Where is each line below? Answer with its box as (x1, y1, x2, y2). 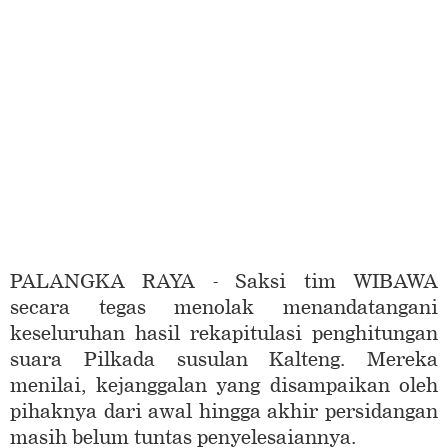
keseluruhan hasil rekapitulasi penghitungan (10, 322, 438, 346)
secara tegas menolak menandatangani (10, 296, 438, 320)
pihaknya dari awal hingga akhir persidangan (10, 400, 438, 424)
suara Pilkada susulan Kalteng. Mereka (10, 348, 438, 372)
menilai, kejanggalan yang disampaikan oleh (10, 374, 438, 398)
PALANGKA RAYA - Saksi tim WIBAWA (10, 270, 438, 294)
